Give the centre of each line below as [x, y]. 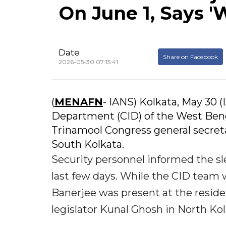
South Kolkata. [88, 145]
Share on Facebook [190, 57]
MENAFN [79, 102]
